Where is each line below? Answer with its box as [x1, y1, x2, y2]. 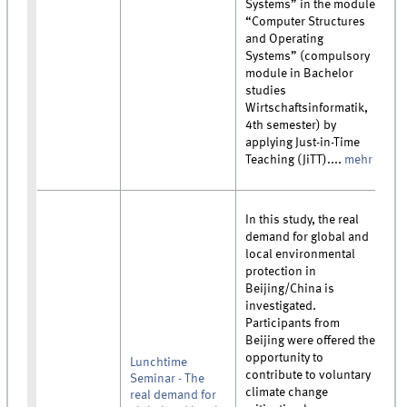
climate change [245, 385, 329, 399]
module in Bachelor [245, 66, 354, 80]
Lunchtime [130, 355, 188, 369]
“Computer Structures [245, 15, 366, 28]
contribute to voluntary [245, 368, 372, 382]
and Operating [245, 32, 324, 45]
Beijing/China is [245, 282, 335, 295]
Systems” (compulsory [245, 49, 371, 63]
